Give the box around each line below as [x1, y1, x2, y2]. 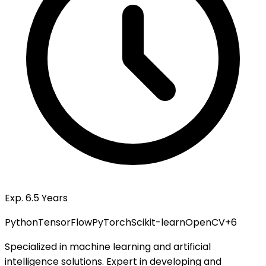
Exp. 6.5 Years [5, 191, 68, 205]
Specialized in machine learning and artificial [5, 239, 211, 254]
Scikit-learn [131, 215, 185, 229]
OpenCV [185, 215, 225, 229]
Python [5, 215, 38, 229]
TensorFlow [38, 215, 92, 229]
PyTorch [92, 215, 131, 229]
